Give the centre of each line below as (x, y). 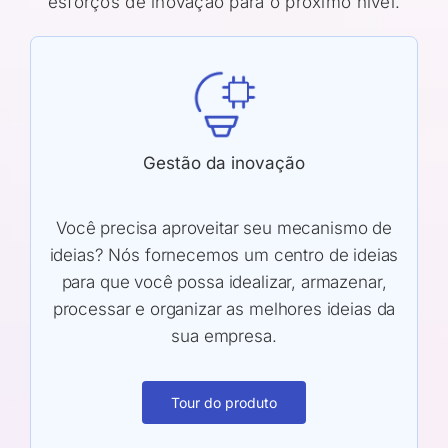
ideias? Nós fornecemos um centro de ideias (224, 255)
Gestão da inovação (224, 163)
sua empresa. (224, 336)
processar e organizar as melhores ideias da (224, 309)
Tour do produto (224, 402)
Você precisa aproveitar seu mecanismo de (223, 228)
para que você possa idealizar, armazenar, (224, 282)
